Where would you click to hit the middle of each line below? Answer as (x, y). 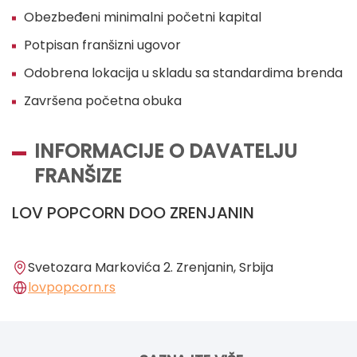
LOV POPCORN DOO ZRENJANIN (133, 213)
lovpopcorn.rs (72, 288)
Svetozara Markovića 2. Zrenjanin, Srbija (151, 268)
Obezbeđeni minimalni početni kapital (143, 18)
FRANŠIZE (78, 176)
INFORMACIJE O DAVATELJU (166, 151)
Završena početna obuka (103, 101)
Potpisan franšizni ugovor (102, 45)
